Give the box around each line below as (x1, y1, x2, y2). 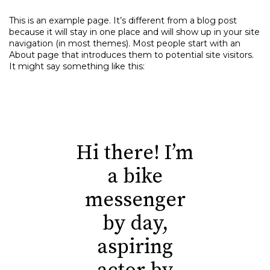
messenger (84, 187, 186, 213)
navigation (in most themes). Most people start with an (9, 38, 240, 49)
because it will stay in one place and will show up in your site (9, 27, 260, 37)
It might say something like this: (9, 61, 145, 72)
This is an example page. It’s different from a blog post (9, 15, 237, 26)
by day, (102, 211, 168, 236)
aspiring (97, 234, 173, 260)
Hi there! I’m (77, 140, 193, 166)
